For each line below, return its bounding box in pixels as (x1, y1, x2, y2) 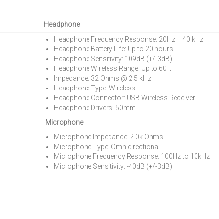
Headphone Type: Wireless (54, 84, 136, 92)
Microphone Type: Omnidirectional (54, 142, 160, 151)
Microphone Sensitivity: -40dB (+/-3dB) (54, 162, 173, 170)
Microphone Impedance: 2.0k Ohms (54, 132, 164, 141)
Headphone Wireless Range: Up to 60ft (54, 64, 172, 72)
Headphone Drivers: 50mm (54, 103, 136, 111)
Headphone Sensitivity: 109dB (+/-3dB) (54, 54, 173, 63)
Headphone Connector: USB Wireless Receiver (54, 93, 196, 102)
